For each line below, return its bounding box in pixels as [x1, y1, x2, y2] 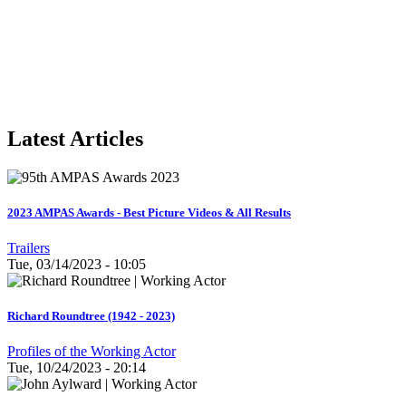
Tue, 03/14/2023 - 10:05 [7, 256, 146, 273]
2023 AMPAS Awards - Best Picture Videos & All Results [7, 205, 291, 219]
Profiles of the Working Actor [7, 343, 176, 360]
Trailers [7, 240, 50, 256]
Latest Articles [7, 126, 143, 150]
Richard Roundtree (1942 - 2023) [7, 309, 175, 324]
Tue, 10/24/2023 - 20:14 [7, 360, 146, 376]
